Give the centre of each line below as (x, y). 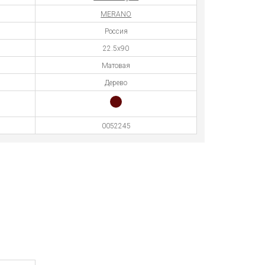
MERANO (116, 14)
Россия (116, 31)
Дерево (116, 83)
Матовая (116, 66)
